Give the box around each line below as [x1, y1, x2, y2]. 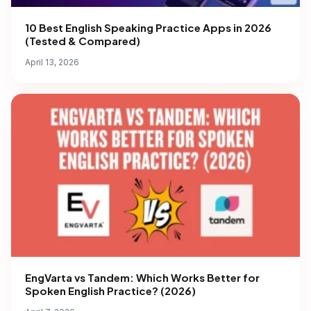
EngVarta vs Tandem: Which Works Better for [25, 270, 260, 284]
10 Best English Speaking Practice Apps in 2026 [25, 21, 271, 35]
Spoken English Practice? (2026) [25, 283, 196, 297]
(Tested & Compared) [25, 34, 140, 48]
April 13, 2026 [25, 57, 79, 68]
